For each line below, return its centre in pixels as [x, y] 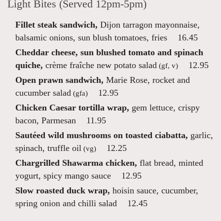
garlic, [201, 135]
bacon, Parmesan [46, 120]
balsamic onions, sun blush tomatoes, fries [91, 37]
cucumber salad [43, 93]
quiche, [29, 65]
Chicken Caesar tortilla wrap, [72, 108]
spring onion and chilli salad [66, 203]
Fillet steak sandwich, [56, 25]
